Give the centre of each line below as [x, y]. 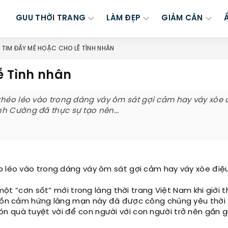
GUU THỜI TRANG [51, 18]
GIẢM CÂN [182, 18]
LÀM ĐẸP [124, 18]
